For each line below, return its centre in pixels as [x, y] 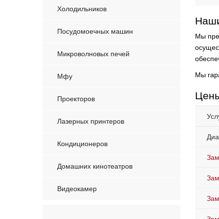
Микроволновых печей [93, 54]
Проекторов [76, 99]
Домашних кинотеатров [95, 166]
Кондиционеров [82, 144]
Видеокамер [77, 189]
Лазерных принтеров [91, 121]
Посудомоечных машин [95, 32]
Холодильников [82, 9]
